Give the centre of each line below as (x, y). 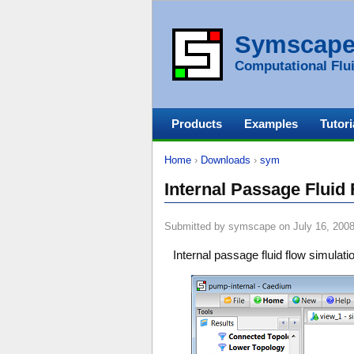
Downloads (226, 160)
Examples (271, 124)
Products (197, 124)
